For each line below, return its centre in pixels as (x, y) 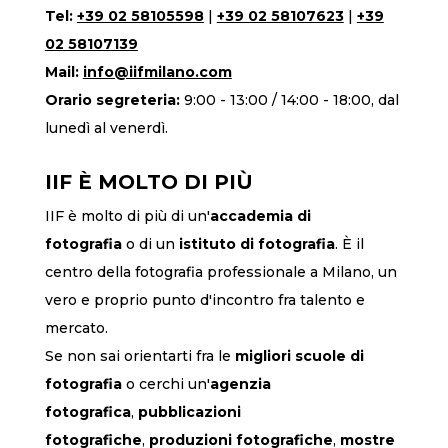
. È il (349, 243)
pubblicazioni (189, 411)
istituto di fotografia (256, 243)
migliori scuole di (299, 355)
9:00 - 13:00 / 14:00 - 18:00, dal (291, 99)
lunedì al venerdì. (106, 127)
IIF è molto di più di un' (127, 215)
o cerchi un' (165, 383)
